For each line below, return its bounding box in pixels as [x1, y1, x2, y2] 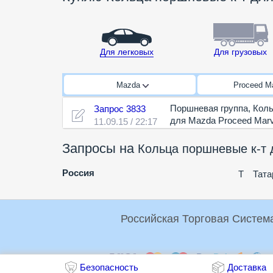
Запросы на [62, 141, 138, 157]
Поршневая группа [170, 103, 248, 114]
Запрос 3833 [94, 104, 146, 115]
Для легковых [100, 47, 154, 57]
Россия [62, 168, 94, 179]
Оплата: [72, 252, 106, 263]
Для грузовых [214, 47, 268, 57]
